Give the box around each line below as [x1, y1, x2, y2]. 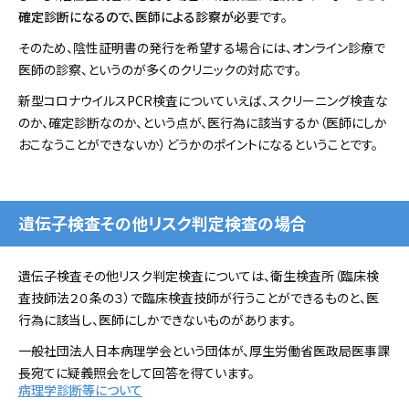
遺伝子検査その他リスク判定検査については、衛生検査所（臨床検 [18, 266, 379, 285]
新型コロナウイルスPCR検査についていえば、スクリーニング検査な [18, 90, 388, 110]
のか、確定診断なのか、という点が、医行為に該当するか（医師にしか [18, 112, 387, 131]
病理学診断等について [18, 380, 142, 399]
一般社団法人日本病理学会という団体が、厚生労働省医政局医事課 [18, 341, 390, 360]
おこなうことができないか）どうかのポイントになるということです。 [18, 134, 378, 153]
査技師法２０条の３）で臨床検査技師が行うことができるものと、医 [18, 288, 379, 307]
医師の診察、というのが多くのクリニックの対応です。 [18, 59, 301, 79]
